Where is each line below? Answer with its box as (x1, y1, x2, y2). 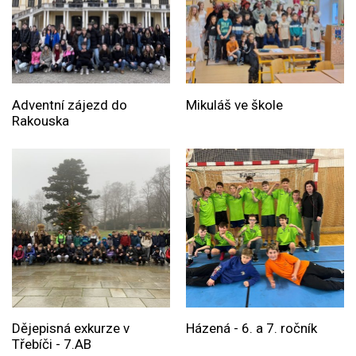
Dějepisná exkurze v (12, 320, 130, 337)
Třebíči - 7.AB (12, 336, 91, 353)
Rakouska (12, 112, 69, 129)
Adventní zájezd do (12, 96, 127, 113)
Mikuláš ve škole (185, 96, 283, 113)
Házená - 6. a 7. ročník (185, 320, 317, 337)
